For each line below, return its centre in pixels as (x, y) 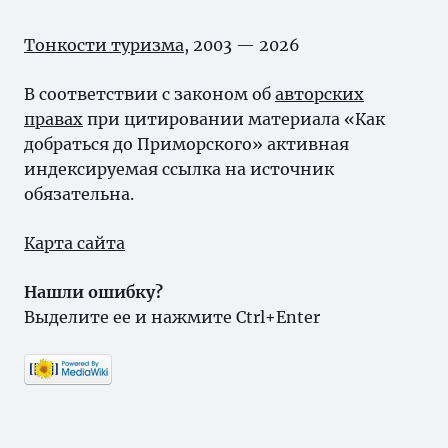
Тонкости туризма (104, 45)
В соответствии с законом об (149, 94)
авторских (319, 94)
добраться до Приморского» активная (186, 144)
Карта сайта (74, 243)
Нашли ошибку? (93, 292)
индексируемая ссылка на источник (179, 169)
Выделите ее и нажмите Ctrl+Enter (172, 317)
